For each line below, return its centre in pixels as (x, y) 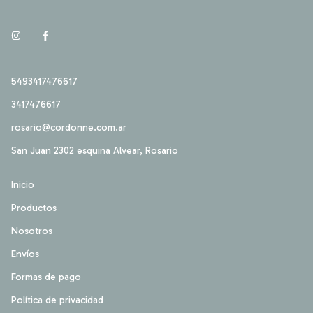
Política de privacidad (57, 300)
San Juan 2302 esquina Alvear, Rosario (95, 151)
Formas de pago (46, 277)
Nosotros (32, 231)
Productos (34, 208)
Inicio (23, 185)
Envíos (25, 254)
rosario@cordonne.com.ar (69, 128)
